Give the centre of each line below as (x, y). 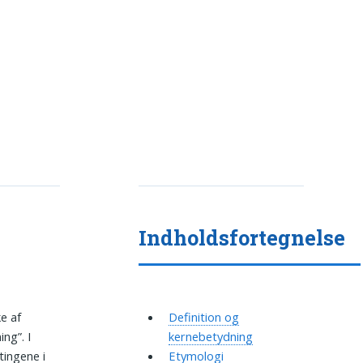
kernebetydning (210, 337)
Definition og (203, 317)
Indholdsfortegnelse (242, 238)
